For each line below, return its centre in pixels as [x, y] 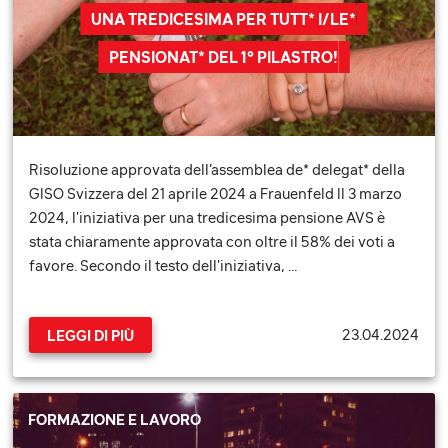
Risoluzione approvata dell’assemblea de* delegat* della [217, 169]
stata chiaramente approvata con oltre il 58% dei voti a [212, 241]
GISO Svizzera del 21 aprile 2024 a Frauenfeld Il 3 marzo [216, 193]
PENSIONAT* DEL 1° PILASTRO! [224, 56]
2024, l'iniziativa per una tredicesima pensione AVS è [207, 217]
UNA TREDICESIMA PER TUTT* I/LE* [224, 18]
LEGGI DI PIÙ [91, 335]
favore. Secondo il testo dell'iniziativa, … [164, 265]
